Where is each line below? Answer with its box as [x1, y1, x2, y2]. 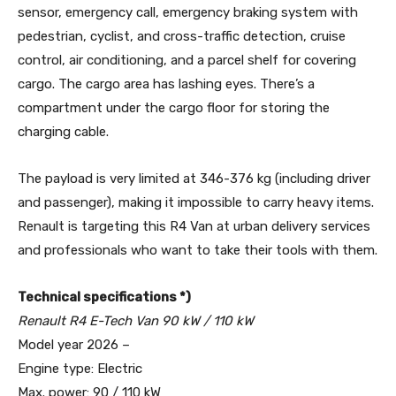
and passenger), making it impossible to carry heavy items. [18, 194, 374, 210]
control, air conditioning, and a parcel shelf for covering [18, 51, 356, 68]
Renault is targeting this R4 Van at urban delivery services [18, 217, 370, 234]
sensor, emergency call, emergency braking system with [18, 4, 358, 20]
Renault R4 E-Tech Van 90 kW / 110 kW [18, 312, 254, 329]
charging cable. [18, 123, 109, 140]
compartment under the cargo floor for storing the [18, 99, 330, 116]
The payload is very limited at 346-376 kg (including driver [18, 170, 370, 187]
